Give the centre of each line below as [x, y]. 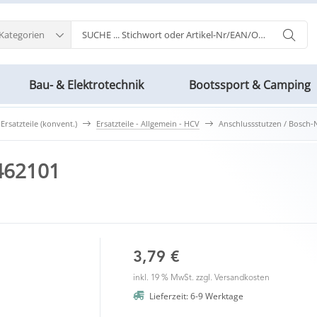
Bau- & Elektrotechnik [86, 85]
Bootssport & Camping [250, 85]
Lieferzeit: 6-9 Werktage [196, 296]
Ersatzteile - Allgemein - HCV [148, 123]
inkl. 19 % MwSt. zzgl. [173, 278]
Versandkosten [242, 278]
